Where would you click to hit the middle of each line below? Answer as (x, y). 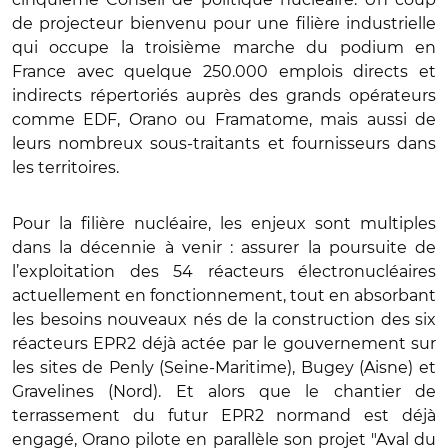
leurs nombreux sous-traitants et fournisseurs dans (224, 143)
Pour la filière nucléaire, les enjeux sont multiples (224, 223)
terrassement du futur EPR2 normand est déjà (224, 415)
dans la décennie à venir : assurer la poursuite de (224, 247)
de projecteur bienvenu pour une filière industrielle (224, 23)
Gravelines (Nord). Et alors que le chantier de (224, 391)
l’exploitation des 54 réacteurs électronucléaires (224, 271)
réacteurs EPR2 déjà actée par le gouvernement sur (224, 343)
